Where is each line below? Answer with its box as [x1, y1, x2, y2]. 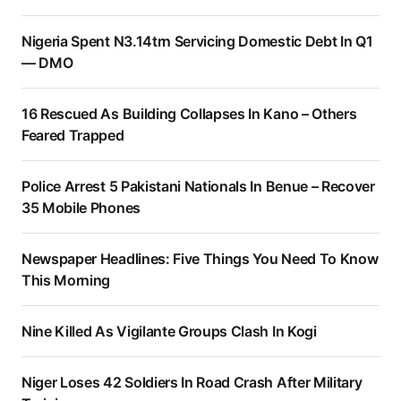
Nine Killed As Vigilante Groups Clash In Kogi [21, 322, 317, 341]
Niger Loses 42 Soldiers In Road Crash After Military [21, 373, 363, 392]
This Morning [21, 271, 111, 290]
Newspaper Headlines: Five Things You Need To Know [21, 250, 379, 269]
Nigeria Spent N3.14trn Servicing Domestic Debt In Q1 [21, 32, 373, 51]
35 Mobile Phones [21, 199, 141, 218]
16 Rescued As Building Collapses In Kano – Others [21, 105, 357, 124]
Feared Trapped [21, 126, 124, 145]
